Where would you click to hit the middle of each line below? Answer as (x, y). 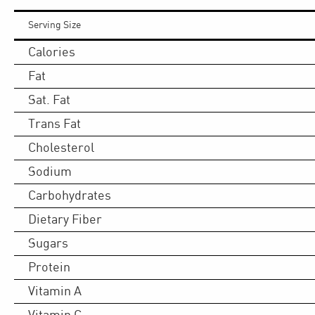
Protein (49, 267)
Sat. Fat (49, 100)
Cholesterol (61, 148)
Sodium (50, 172)
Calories (52, 52)
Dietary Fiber (65, 219)
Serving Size (54, 25)
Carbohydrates (70, 195)
